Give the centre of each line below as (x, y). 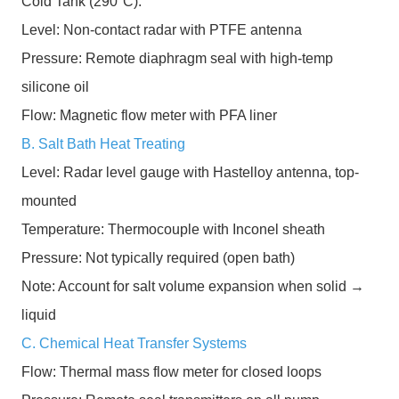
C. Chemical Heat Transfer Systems (134, 343)
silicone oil (55, 87)
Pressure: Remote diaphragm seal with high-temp (177, 58)
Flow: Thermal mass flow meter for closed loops (171, 372)
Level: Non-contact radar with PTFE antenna (162, 30)
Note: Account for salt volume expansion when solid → (193, 286)
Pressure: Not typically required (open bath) (158, 258)
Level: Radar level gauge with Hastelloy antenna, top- (190, 172)
